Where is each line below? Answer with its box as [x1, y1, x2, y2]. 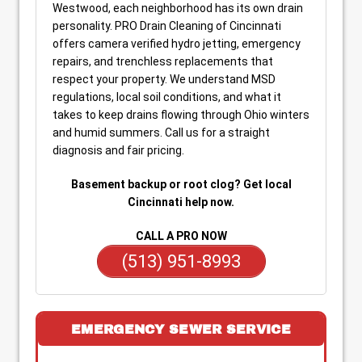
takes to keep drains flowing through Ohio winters [53, 108, 309, 121]
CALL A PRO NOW [135, 229, 227, 242]
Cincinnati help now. [128, 196, 234, 208]
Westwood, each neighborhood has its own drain [53, 2, 303, 15]
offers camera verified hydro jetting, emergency [53, 37, 301, 50]
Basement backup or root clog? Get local [70, 178, 292, 191]
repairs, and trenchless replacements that [53, 55, 273, 68]
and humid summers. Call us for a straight [53, 126, 270, 139]
